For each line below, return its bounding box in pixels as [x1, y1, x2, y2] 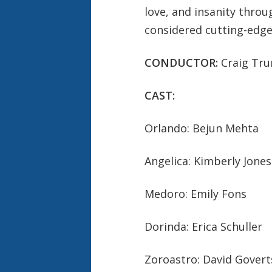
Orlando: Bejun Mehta [144, 120, 259, 135]
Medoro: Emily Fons [144, 186, 246, 201]
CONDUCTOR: [144, 55, 218, 70]
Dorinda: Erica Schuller [144, 219, 262, 234]
